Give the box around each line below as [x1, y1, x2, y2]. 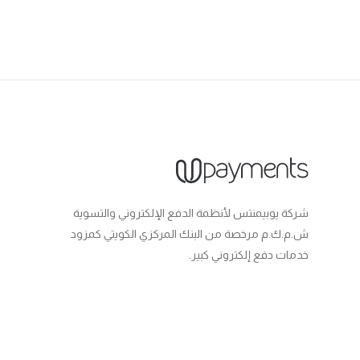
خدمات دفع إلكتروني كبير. [189, 248, 309, 262]
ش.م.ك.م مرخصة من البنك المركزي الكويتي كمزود [71, 227, 309, 241]
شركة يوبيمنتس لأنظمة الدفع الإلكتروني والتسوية [73, 207, 309, 220]
